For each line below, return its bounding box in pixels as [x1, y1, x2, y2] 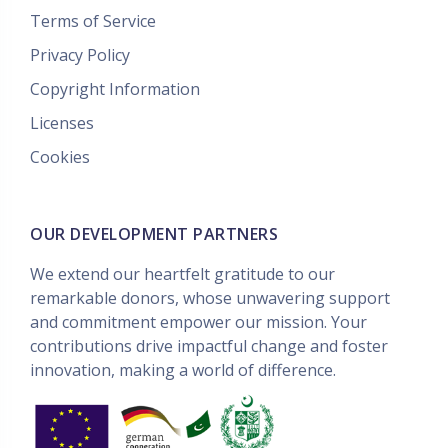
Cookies [30, 146, 90, 168]
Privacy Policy [30, 44, 130, 66]
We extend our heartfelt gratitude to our [30, 263, 335, 285]
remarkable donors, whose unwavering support [30, 287, 390, 309]
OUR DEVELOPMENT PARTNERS [30, 223, 278, 245]
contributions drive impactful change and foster [30, 335, 388, 357]
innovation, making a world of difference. [30, 359, 336, 381]
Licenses [30, 112, 94, 134]
